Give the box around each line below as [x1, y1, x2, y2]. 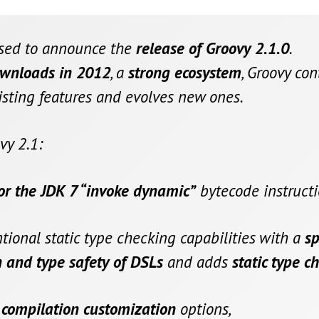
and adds [163, 251, 232, 273]
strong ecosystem [128, 62, 241, 83]
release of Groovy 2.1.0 [136, 38, 289, 59]
